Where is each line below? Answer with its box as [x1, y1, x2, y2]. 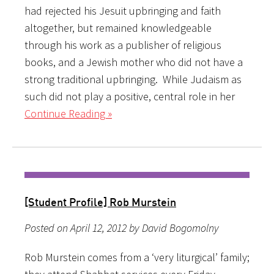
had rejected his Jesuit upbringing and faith [24, 3, 221, 18]
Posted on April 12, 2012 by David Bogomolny [24, 220, 219, 235]
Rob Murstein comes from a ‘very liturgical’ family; [24, 250, 250, 264]
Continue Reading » [24, 106, 112, 120]
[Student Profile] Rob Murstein [24, 194, 176, 209]
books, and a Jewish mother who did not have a [24, 54, 243, 69]
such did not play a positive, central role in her [24, 89, 235, 103]
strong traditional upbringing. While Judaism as [24, 72, 242, 86]
